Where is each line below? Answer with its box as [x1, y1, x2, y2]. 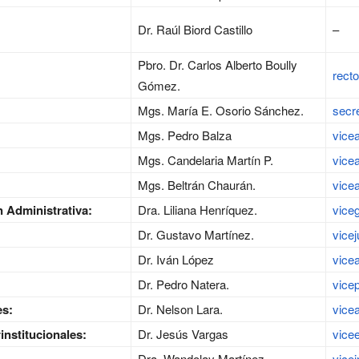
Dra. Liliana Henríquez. [138, 201, 257, 219]
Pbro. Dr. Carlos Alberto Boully [138, 56, 297, 74]
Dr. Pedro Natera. [138, 276, 229, 293]
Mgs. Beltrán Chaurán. [138, 176, 256, 194]
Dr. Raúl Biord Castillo [138, 21, 252, 38]
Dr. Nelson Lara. [138, 301, 223, 318]
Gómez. [138, 77, 180, 95]
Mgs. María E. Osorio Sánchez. [138, 102, 304, 119]
